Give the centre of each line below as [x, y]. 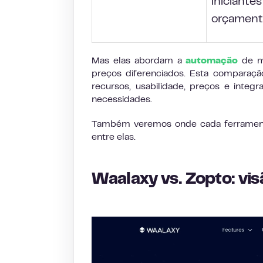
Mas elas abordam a [139, 61]
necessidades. [122, 100]
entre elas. [114, 137]
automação [212, 61]
